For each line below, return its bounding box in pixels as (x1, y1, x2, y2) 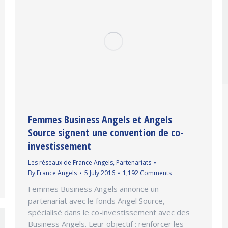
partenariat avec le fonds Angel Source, (28, 195, 165, 206)
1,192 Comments (123, 168, 172, 178)
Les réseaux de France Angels (28, 158, 113, 167)
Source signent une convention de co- (28, 126, 184, 140)
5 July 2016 (84, 168, 115, 178)
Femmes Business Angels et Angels (28, 112, 172, 127)
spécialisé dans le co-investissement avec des (28, 207, 190, 218)
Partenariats (116, 158, 151, 167)
